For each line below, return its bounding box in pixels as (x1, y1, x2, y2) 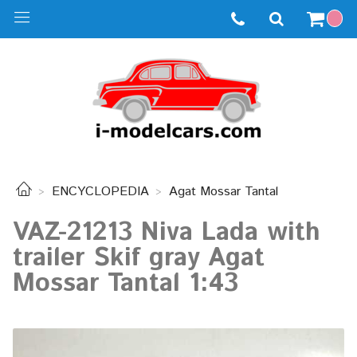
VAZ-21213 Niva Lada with (13, 214, 320, 251)
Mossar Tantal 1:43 (13, 265, 238, 302)
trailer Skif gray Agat (13, 239, 265, 277)
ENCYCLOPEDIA (52, 182, 149, 202)
